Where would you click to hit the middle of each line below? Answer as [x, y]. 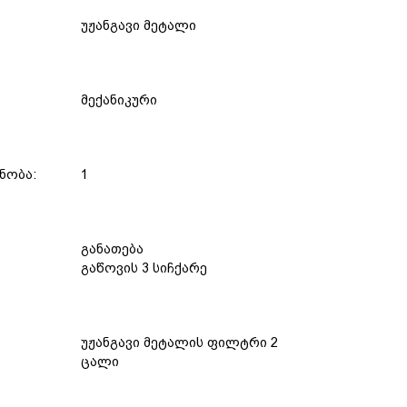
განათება [112, 249]
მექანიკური [119, 100]
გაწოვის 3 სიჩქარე [144, 268]
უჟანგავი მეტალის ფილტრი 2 [179, 343]
